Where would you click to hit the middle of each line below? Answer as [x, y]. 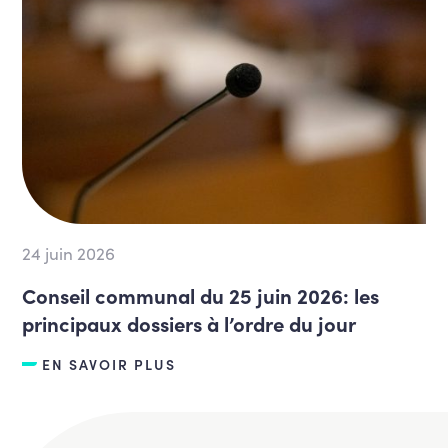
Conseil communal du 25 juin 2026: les [201, 294]
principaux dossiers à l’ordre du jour [189, 322]
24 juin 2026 [69, 252]
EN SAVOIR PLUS [109, 363]
